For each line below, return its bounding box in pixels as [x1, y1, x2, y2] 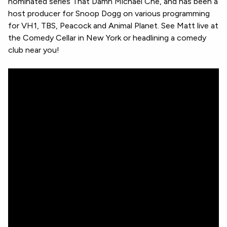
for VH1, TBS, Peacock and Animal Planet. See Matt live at [8, 21, 218, 30]
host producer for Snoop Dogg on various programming [8, 9, 210, 18]
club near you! [8, 45, 59, 55]
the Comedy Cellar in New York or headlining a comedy [8, 33, 206, 43]
